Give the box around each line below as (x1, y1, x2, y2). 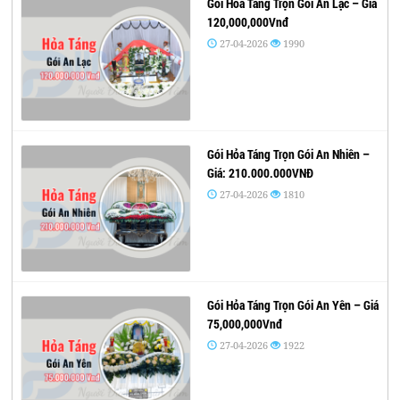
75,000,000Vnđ (206, 315, 282, 333)
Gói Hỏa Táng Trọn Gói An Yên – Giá (206, 296, 379, 314)
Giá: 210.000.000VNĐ (206, 164, 313, 182)
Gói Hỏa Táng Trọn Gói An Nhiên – (206, 146, 370, 163)
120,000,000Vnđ (206, 13, 288, 31)
